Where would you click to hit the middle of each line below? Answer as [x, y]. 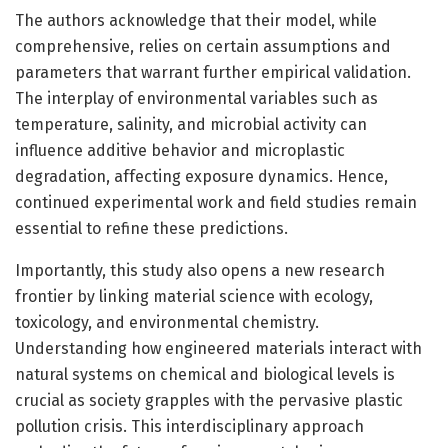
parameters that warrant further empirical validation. [213, 72]
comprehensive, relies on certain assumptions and [203, 46]
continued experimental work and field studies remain [216, 202]
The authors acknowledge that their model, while [196, 20]
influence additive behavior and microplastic [180, 150]
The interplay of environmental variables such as [196, 98]
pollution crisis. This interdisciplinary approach [189, 426]
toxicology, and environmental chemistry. [167, 322]
